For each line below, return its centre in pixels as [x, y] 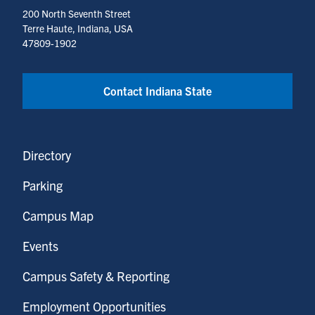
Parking [43, 185]
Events [40, 245]
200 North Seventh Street [77, 13]
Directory [47, 155]
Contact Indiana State [157, 90]
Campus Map [58, 215]
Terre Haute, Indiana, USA [78, 28]
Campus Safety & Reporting [96, 276]
